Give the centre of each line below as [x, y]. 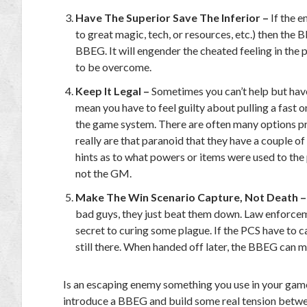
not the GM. [104, 173]
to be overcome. [114, 66]
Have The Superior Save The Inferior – [173, 17]
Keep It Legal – [114, 90]
